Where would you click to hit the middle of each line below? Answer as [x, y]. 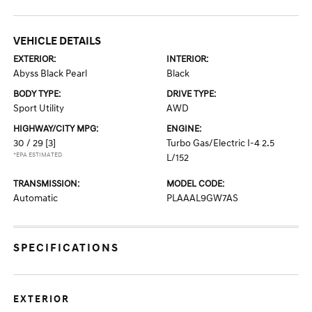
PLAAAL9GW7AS [202, 198]
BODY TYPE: [37, 94]
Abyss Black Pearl [50, 73]
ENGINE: [184, 129]
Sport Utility [39, 108]
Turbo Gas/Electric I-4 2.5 [220, 143]
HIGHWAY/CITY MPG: [56, 129]
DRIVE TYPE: [191, 94]
